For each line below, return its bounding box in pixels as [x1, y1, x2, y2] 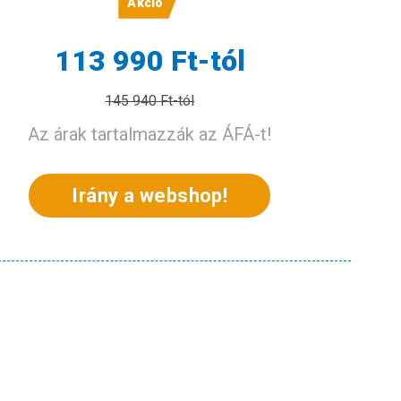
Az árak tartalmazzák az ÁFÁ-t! [28, 123, 272, 145]
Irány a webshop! [72, 183, 228, 207]
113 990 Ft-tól [54, 43, 245, 78]
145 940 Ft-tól [105, 91, 195, 109]
